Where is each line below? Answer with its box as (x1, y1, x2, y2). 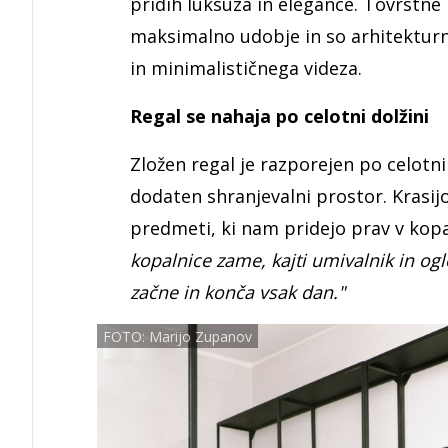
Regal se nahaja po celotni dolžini (130, 104, 434, 129)
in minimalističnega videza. (130, 56, 372, 81)
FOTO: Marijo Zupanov (103, 327, 252, 347)
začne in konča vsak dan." (130, 280, 345, 305)
